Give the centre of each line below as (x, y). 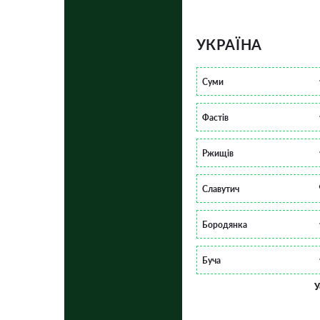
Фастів (215, 117)
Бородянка (224, 224)
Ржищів (217, 153)
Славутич (220, 189)
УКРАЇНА (229, 44)
